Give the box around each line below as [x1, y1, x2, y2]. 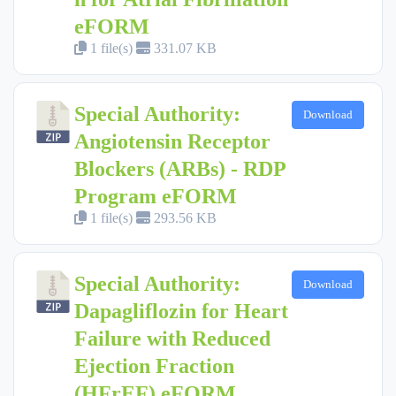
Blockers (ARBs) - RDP [74, 156, 286, 180]
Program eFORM [74, 184, 237, 208]
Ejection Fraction [74, 354, 234, 377]
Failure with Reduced [74, 326, 270, 350]
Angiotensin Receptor [74, 129, 270, 153]
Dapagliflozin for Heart [74, 299, 288, 323]
